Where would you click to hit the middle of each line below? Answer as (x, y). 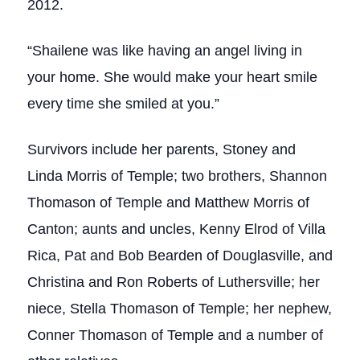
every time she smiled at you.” (123, 104)
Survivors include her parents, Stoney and (162, 149)
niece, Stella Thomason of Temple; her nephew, (180, 309)
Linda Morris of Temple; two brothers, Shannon (177, 176)
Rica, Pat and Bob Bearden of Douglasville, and (180, 256)
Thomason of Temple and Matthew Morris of (168, 202)
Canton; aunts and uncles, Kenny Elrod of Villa (176, 229)
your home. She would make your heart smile (172, 77)
